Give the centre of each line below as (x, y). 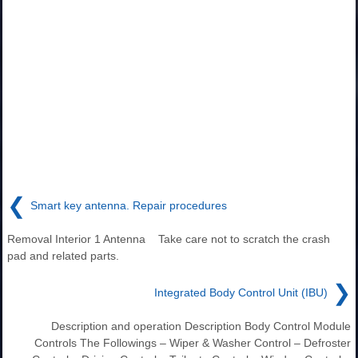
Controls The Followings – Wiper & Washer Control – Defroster (193, 342)
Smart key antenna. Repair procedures (129, 205)
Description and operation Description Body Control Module (201, 326)
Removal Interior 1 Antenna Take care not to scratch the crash (169, 239)
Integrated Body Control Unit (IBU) (241, 292)
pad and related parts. (63, 255)
